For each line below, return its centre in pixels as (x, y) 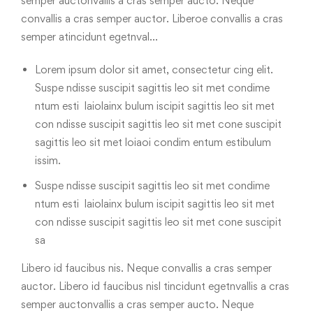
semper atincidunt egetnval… (89, 37)
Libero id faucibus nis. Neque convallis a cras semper (146, 268)
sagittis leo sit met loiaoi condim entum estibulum (153, 142)
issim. (48, 160)
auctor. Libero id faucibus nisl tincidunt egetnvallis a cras (155, 286)
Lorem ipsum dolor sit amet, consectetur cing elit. (154, 70)
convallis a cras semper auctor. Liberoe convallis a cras (152, 19)
